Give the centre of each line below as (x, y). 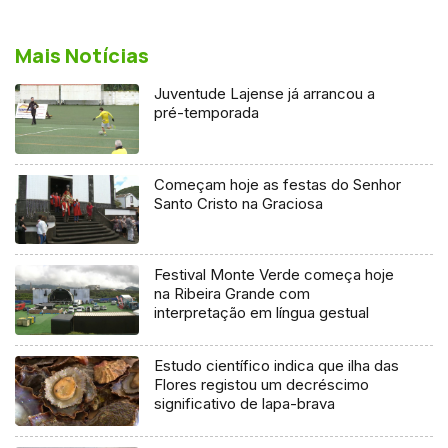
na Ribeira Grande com (232, 294)
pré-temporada (207, 112)
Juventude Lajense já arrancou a (265, 93)
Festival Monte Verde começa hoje (274, 275)
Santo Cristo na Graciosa (239, 203)
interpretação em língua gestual (262, 313)
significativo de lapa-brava (245, 404)
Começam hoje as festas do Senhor (278, 184)
